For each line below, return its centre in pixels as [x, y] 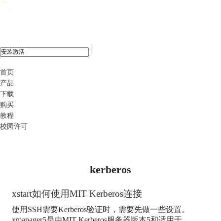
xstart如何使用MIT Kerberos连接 [77, 193]
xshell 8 [48, 10]
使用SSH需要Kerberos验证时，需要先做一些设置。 [100, 209]
